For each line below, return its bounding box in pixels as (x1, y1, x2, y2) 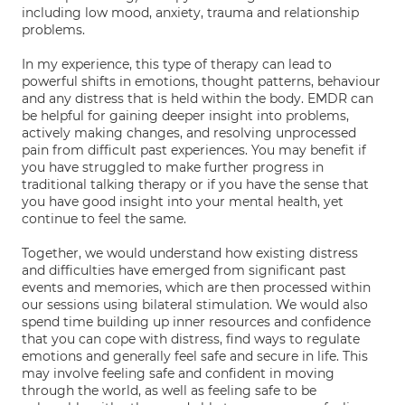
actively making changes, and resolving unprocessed (22, 125, 356, 141)
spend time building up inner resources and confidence (22, 314, 371, 330)
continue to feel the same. (22, 211, 186, 227)
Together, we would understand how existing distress (22, 245, 358, 261)
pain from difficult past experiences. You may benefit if (22, 142, 366, 158)
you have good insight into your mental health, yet (22, 193, 344, 210)
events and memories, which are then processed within (22, 279, 371, 296)
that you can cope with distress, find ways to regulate (22, 331, 360, 347)
